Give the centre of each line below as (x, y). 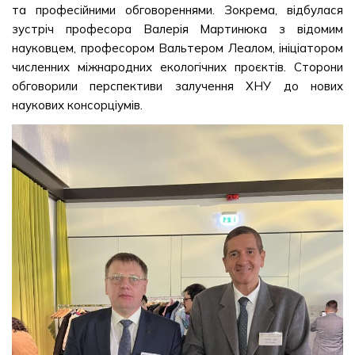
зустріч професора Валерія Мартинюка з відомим (177, 29)
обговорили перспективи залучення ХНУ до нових (177, 86)
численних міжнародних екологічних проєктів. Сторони (177, 67)
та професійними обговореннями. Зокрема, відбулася (177, 10)
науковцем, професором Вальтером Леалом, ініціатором (177, 48)
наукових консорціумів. (77, 105)
